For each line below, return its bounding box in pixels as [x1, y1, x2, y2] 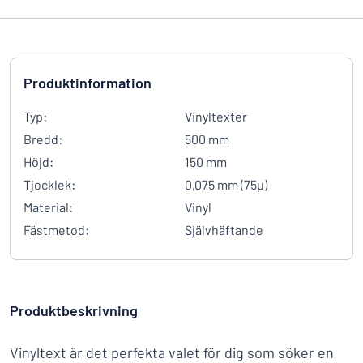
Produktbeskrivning [10, 301, 138, 319]
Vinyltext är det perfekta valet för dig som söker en [10, 344, 334, 361]
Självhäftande [185, 222, 263, 237]
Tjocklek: [23, 177, 75, 192]
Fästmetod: [23, 222, 89, 237]
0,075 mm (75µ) [185, 177, 267, 192]
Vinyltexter [185, 109, 247, 124]
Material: [23, 199, 73, 215]
